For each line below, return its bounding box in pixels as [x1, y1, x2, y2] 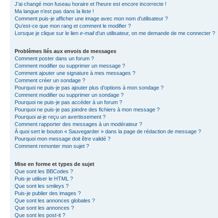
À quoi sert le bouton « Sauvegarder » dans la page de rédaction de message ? [15, 128, 201, 134]
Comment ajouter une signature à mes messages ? [15, 70, 135, 76]
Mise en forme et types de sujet [15, 161, 94, 167]
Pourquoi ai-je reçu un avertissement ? [15, 113, 106, 120]
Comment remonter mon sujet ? [15, 143, 89, 149]
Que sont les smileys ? [15, 182, 69, 189]
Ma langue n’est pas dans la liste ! [15, 8, 94, 14]
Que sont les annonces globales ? [15, 197, 95, 203]
